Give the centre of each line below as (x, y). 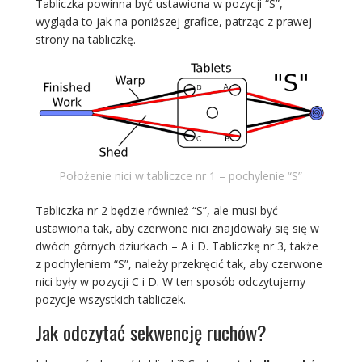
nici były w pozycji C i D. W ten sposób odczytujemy (170, 282)
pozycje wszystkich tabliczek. (112, 300)
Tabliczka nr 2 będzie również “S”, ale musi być (156, 211)
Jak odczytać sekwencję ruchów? (151, 333)
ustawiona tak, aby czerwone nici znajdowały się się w (177, 229)
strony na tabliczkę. (87, 40)
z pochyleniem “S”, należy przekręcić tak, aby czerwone (179, 264)
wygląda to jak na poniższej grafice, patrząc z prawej (173, 22)
